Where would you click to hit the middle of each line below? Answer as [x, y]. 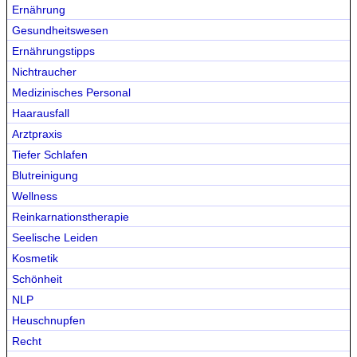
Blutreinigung [45, 175]
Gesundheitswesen [60, 30]
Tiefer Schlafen [50, 155]
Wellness [35, 196]
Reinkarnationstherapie [71, 217]
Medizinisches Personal [71, 92]
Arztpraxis [37, 134]
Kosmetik [35, 258]
